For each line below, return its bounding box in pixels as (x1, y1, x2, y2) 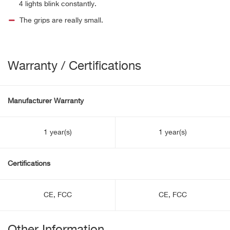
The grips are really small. (19, 17, 103, 24)
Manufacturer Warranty (8, 98, 84, 105)
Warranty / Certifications (8, 60, 141, 72)
